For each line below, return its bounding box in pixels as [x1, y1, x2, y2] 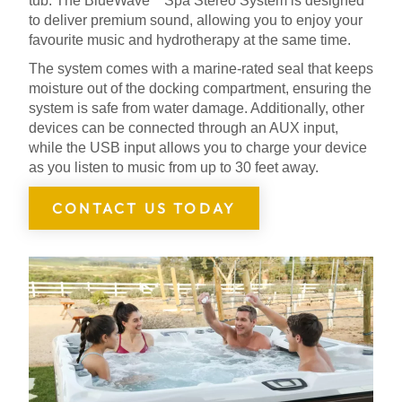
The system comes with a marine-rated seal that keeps [29, 60, 373, 76]
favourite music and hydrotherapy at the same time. [29, 31, 351, 48]
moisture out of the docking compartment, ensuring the [29, 80, 371, 96]
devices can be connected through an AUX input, [29, 119, 338, 135]
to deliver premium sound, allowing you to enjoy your [29, 12, 363, 28]
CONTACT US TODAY [52, 198, 237, 217]
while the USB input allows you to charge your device [29, 139, 367, 155]
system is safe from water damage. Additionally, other [29, 100, 364, 116]
